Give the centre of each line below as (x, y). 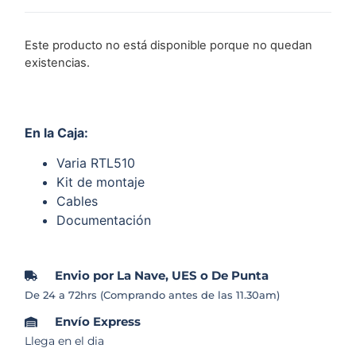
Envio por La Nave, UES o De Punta (162, 276)
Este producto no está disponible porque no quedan (169, 46)
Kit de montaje (101, 182)
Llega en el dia (65, 341)
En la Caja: (57, 132)
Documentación (104, 221)
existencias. (58, 63)
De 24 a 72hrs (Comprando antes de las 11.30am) (153, 295)
